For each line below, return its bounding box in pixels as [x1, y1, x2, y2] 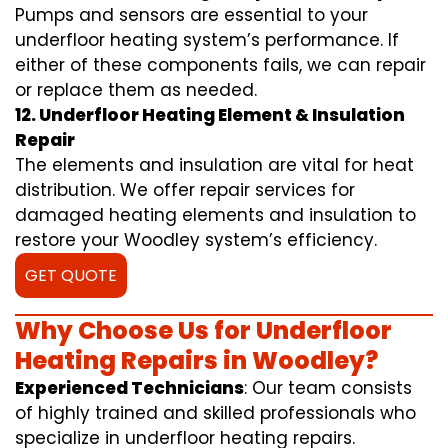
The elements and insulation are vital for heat [15, 153, 414, 178]
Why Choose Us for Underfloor [15, 314, 392, 348]
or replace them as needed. [15, 78, 257, 103]
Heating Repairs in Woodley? [15, 344, 378, 378]
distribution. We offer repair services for [15, 178, 355, 203]
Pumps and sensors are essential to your [15, 3, 368, 28]
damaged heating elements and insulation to [15, 203, 416, 228]
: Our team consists [244, 376, 412, 401]
